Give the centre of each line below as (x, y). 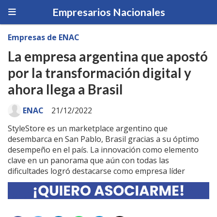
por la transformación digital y (100, 73)
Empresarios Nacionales (108, 12)
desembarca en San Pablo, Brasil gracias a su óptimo (103, 139)
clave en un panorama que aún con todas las (88, 160)
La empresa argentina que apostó (108, 56)
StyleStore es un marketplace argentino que (88, 128)
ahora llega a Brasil (65, 89)
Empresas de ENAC (44, 37)
